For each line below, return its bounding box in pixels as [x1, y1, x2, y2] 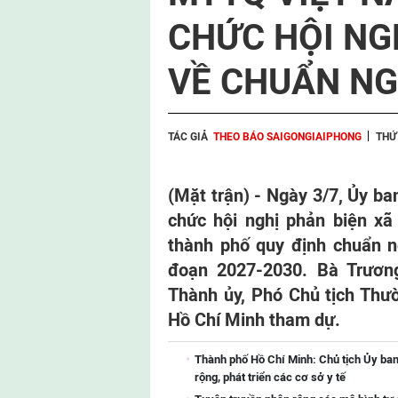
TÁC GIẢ [168, 131, 208, 143]
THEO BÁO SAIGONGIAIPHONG [213, 131, 362, 143]
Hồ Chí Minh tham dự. [168, 309, 340, 330]
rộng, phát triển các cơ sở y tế [195, 370, 346, 384]
